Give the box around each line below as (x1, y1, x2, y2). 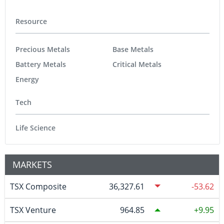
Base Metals (112, 44, 153, 54)
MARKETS (12, 158, 52, 170)
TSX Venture (9, 204, 56, 215)
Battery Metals (15, 59, 66, 69)
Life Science (15, 122, 55, 132)
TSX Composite (9, 180, 66, 192)
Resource (15, 16, 47, 26)
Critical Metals (112, 59, 161, 69)
